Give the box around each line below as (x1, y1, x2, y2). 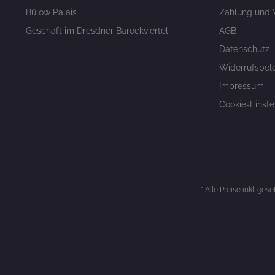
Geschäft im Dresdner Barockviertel (26, 26, 168, 36)
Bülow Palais (26, 7, 77, 17)
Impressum (219, 81, 264, 91)
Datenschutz (219, 44, 269, 54)
